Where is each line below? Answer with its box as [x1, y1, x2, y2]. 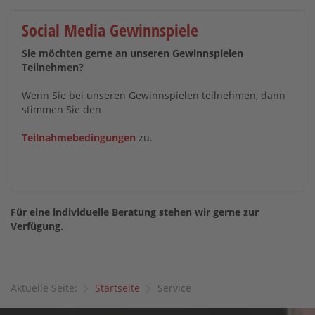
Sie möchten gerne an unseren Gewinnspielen [22, 46, 243, 60]
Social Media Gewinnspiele [22, 18, 198, 41]
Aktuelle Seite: [11, 281, 77, 295]
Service [157, 281, 191, 295]
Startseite [95, 281, 140, 295]
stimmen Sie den [22, 103, 101, 116]
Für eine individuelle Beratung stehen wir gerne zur [11, 205, 259, 219]
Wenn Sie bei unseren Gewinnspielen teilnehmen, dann [22, 89, 285, 102]
